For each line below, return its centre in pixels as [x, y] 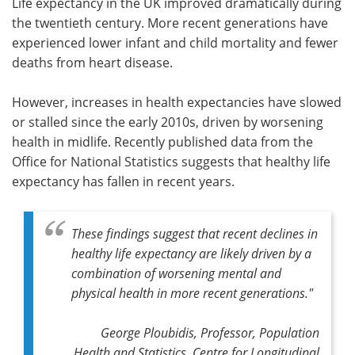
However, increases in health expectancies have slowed [177, 102]
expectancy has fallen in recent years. [123, 181]
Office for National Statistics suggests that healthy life [171, 161]
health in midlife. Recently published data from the [162, 141]
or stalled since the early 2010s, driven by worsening [168, 122]
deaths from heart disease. [92, 62]
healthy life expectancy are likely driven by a [191, 253]
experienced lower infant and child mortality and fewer [175, 42]
